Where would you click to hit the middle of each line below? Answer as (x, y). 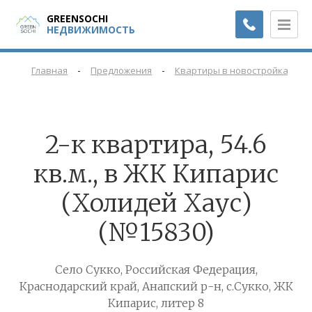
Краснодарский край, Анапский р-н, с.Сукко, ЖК (156, 287)
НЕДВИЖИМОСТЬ (91, 30)
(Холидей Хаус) (156, 204)
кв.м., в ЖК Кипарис (156, 174)
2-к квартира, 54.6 (156, 145)
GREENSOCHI (77, 18)
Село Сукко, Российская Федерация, (156, 270)
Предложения (121, 71)
